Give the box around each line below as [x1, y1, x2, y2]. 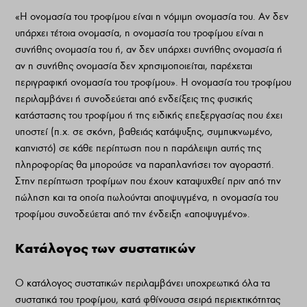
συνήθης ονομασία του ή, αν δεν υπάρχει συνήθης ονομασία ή [15, 43, 283, 56]
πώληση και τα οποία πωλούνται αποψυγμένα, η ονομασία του [15, 191, 279, 204]
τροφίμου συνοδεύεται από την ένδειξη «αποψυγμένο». [15, 208, 251, 221]
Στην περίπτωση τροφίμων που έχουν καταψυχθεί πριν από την [15, 175, 282, 188]
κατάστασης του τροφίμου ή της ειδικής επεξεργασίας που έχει [15, 109, 283, 122]
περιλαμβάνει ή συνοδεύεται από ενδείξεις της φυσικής [15, 93, 253, 106]
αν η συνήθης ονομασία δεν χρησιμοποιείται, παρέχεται [15, 60, 253, 73]
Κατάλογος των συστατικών [15, 239, 197, 256]
